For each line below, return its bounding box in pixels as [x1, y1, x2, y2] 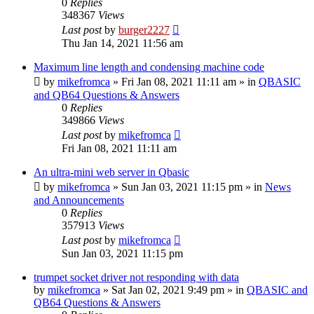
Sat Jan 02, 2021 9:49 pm [111, 283, 224, 296]
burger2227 [118, 23, 170, 36]
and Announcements [34, 193, 124, 206]
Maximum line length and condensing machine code [34, 60, 264, 73]
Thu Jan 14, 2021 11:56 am [62, 36, 183, 49]
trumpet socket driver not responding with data [34, 271, 239, 283]
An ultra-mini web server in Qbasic [34, 165, 189, 178]
